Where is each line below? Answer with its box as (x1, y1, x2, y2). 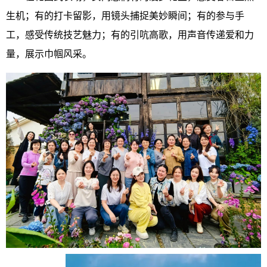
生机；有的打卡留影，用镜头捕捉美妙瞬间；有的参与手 (6, 10, 244, 21)
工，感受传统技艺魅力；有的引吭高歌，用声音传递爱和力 (6, 29, 254, 40)
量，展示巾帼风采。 (6, 48, 92, 59)
